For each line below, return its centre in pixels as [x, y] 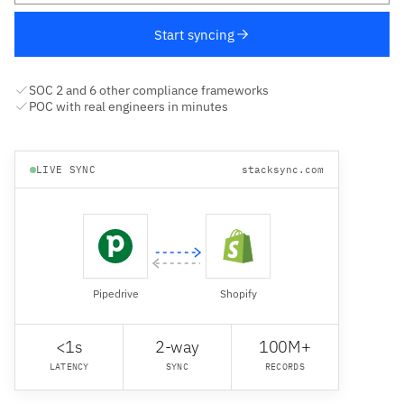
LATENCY [69, 367]
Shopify [238, 294]
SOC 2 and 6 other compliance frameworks [149, 91]
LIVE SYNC [66, 170]
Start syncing [194, 34]
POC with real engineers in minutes [129, 107]
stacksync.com [283, 170]
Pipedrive [115, 294]
